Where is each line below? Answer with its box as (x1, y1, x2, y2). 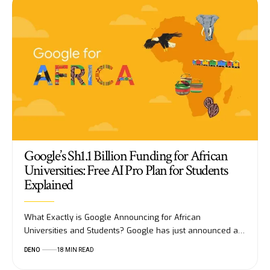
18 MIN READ (57, 246, 94, 253)
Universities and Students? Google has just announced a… (24, 225, 245, 236)
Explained (24, 175, 74, 194)
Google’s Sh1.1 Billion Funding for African (24, 146, 228, 165)
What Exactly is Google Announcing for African (24, 212, 201, 222)
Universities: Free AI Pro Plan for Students (24, 160, 228, 180)
